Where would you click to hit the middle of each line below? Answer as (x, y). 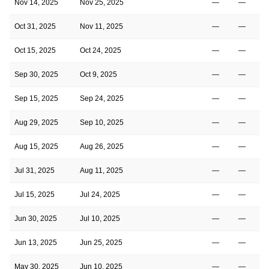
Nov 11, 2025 (101, 26)
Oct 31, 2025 (35, 26)
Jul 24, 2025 (100, 194)
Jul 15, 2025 (35, 194)
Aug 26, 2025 (102, 146)
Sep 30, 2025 (36, 74)
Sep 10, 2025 (102, 122)
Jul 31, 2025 (35, 170)
